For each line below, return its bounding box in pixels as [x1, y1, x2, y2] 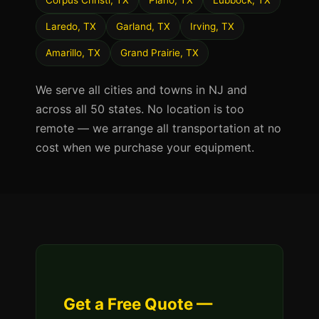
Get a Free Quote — [63, 294, 212, 313]
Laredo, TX [46, 21, 96, 32]
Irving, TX [190, 21, 234, 32]
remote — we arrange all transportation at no [36, 121, 281, 135]
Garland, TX [116, 21, 170, 32]
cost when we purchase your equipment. [36, 140, 254, 155]
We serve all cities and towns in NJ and [36, 83, 247, 97]
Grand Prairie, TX [120, 47, 199, 58]
